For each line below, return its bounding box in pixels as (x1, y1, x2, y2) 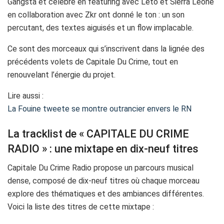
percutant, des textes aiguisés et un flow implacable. (7, 23, 193, 33)
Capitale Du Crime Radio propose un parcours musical (7, 163, 193, 173)
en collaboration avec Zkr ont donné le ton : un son (7, 10, 184, 20)
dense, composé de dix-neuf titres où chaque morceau (7, 176, 199, 186)
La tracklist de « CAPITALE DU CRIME (7, 127, 189, 140)
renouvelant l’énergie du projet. (7, 70, 115, 80)
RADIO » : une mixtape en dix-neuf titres (7, 142, 198, 155)
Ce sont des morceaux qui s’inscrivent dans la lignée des (7, 44, 204, 54)
